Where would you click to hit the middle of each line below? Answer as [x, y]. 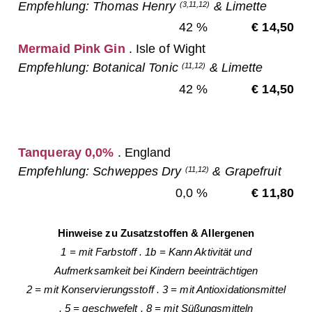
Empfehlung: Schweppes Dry [102, 172]
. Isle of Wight [165, 49]
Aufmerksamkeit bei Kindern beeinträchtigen [156, 270]
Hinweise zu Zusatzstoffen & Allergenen [156, 233]
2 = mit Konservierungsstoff [90, 289]
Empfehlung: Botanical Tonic [100, 68]
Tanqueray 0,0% [66, 153]
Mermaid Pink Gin [72, 49]
